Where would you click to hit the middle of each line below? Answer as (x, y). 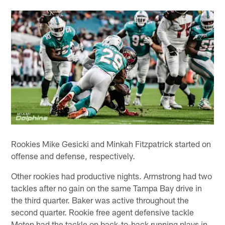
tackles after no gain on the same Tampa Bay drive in (107, 188)
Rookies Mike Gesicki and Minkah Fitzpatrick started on (111, 144)
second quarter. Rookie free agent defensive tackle (103, 212)
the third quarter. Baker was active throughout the (100, 200)
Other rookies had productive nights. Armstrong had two (112, 176)
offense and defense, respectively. (73, 156)
